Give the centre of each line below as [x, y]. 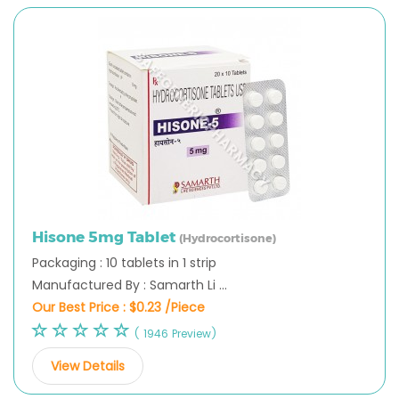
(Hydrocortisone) [228, 238]
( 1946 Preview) [175, 333]
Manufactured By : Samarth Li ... [130, 285]
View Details [88, 366]
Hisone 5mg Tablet [106, 236]
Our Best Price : [81, 307]
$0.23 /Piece [167, 307]
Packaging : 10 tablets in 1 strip [124, 262]
